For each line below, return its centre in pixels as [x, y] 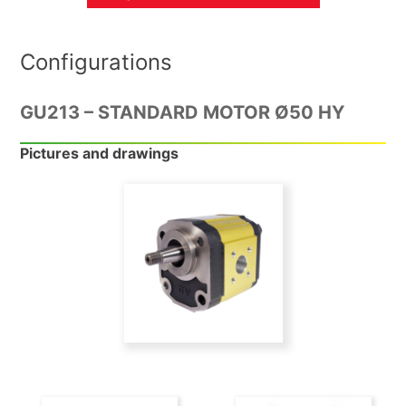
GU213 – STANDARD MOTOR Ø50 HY [183, 113]
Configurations [97, 63]
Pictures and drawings [100, 154]
